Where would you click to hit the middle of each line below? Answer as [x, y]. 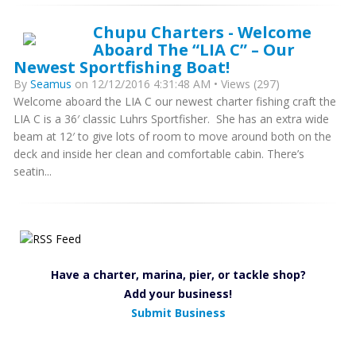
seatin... [33, 171]
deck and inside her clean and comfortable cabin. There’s [159, 154]
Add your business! [178, 294]
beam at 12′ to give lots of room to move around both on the [172, 136]
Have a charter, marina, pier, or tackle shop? [178, 275]
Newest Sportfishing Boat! [122, 67]
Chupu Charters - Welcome [202, 32]
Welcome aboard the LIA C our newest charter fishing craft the [175, 101]
